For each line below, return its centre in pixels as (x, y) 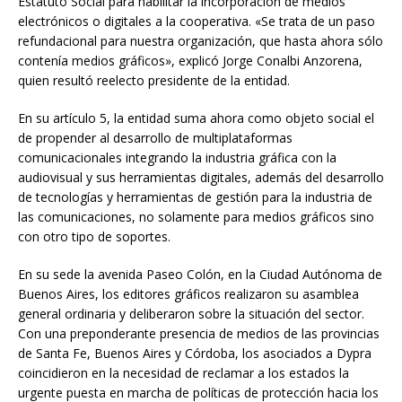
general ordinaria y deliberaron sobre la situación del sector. (191, 314)
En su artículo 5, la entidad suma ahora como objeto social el (196, 118)
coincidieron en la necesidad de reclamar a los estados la (184, 373)
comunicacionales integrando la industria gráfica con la (177, 158)
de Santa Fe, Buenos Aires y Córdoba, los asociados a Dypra (195, 354)
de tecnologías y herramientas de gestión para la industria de (195, 197)
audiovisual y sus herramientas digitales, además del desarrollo (201, 178)
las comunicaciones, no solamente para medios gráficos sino (196, 217)
